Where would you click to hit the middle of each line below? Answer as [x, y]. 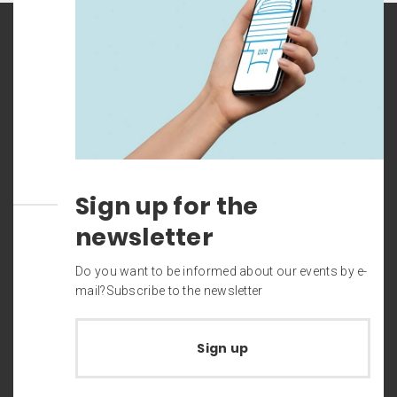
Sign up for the [167, 206]
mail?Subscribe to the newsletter [169, 291]
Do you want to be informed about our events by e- [222, 272]
